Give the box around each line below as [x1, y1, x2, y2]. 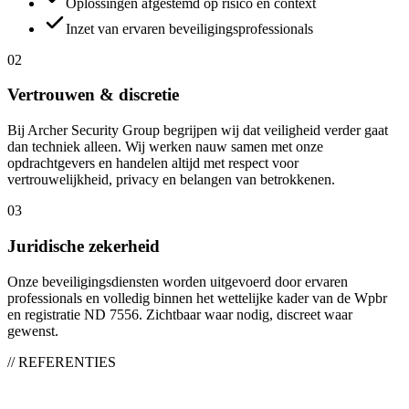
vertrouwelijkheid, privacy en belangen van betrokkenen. [7, 172, 335, 188]
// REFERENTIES [7, 353, 116, 370]
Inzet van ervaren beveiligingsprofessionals [66, 20, 313, 37]
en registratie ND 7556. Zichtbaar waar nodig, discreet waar [7, 306, 352, 322]
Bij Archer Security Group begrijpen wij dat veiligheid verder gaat [7, 122, 388, 139]
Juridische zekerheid [7, 236, 160, 256]
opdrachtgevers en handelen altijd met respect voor [7, 155, 299, 172]
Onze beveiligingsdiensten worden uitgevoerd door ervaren [7, 273, 348, 289]
